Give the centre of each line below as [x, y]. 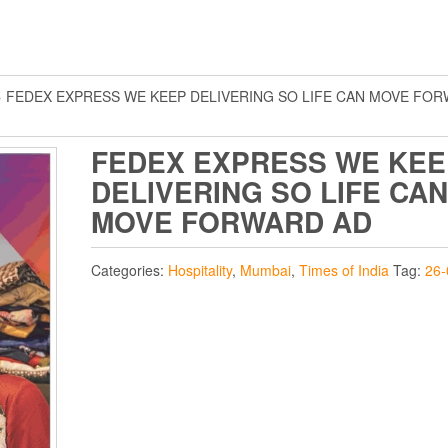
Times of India [343, 270]
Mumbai [265, 270]
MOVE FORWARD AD [231, 221]
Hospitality [199, 270]
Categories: [129, 270]
